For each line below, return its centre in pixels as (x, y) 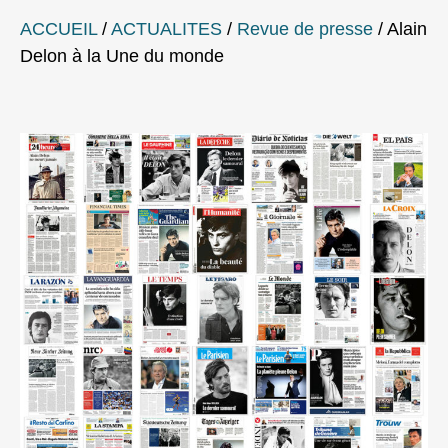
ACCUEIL (58, 29)
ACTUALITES (166, 29)
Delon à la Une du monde (122, 56)
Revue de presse (305, 29)
